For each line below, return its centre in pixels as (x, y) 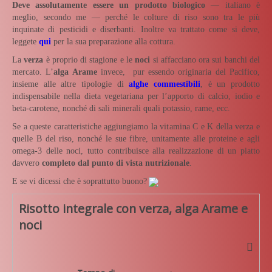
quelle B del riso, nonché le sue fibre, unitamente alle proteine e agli (136, 138)
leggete (25, 41)
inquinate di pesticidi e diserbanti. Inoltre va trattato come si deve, (136, 29)
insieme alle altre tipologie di (71, 84)
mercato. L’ (33, 72)
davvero (27, 163)
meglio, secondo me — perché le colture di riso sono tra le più (136, 17)
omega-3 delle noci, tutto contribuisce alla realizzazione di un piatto (136, 151)
